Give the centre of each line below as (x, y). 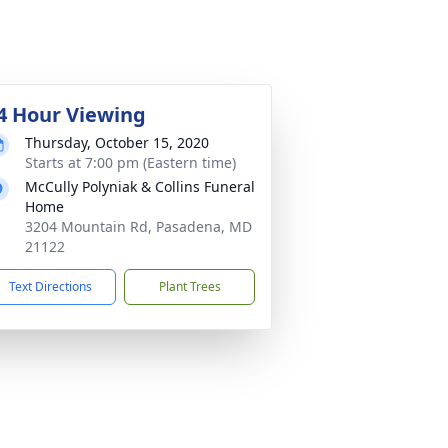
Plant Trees (189, 286)
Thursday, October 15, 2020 (117, 142)
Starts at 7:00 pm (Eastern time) (130, 162)
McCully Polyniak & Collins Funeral (140, 186)
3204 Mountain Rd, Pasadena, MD (138, 226)
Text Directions (50, 286)
